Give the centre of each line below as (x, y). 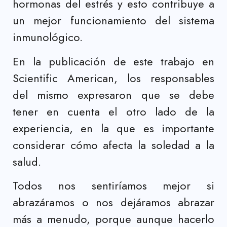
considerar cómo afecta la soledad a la (113, 145)
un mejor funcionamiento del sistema (113, 21)
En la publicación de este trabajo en (113, 61)
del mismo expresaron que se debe (113, 94)
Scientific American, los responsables (113, 78)
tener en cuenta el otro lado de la (113, 111)
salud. (27, 161)
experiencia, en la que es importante (113, 128)
